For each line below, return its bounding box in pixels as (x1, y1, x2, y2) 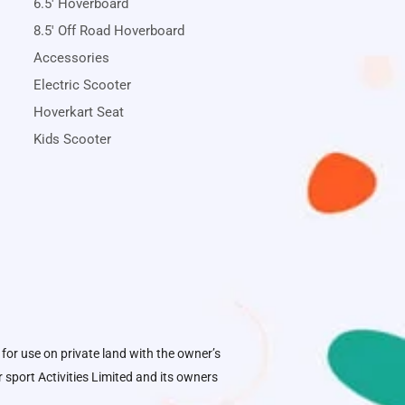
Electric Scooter (33, 77, 132, 94)
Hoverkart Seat (33, 104, 125, 121)
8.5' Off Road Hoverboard (33, 23, 185, 40)
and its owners (132, 369, 218, 384)
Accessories (33, 50, 110, 67)
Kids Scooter (33, 131, 112, 148)
